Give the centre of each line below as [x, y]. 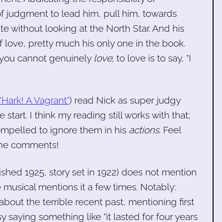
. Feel [170, 130]
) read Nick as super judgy [125, 100]
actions [144, 130]
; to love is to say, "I [152, 58]
